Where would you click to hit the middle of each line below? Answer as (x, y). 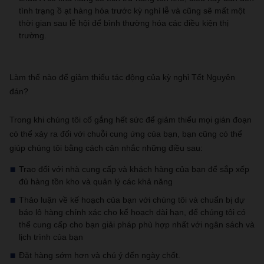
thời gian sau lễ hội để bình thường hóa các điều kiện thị (124, 23)
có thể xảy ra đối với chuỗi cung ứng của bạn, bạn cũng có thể (126, 134)
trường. (33, 35)
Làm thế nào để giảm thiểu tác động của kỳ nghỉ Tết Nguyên (122, 77)
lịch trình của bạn (51, 237)
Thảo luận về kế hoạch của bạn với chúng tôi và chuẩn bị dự (132, 200)
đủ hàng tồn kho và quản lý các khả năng (96, 181)
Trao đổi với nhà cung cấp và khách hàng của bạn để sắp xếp (134, 169)
